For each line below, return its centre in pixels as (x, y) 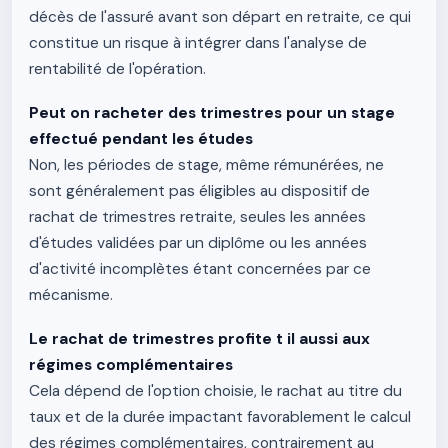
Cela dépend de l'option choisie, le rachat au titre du (215, 391)
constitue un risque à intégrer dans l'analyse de (198, 43)
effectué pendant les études (141, 139)
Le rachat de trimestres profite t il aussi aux (199, 339)
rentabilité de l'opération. (117, 69)
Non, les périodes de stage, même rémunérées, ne (206, 165)
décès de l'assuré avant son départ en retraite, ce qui (220, 17)
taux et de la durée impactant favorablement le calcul (220, 417)
